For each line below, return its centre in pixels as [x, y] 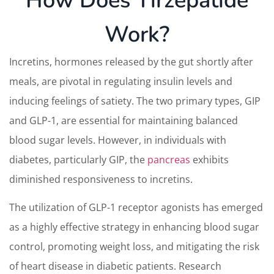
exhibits [209, 159]
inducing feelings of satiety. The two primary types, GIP [135, 101]
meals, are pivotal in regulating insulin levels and [121, 81]
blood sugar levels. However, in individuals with [118, 140]
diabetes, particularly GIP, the [78, 159]
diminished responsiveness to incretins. [101, 179]
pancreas [169, 159]
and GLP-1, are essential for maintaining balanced [124, 120]
